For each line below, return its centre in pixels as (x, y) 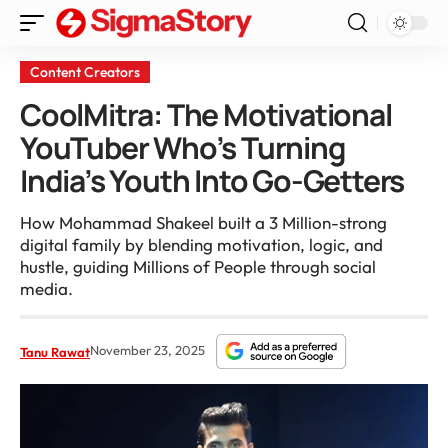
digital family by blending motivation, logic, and (201, 245)
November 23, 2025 (149, 349)
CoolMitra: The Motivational (206, 115)
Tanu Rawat (55, 351)
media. (46, 289)
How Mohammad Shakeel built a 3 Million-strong (203, 223)
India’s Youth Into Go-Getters (212, 181)
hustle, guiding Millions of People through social (198, 267)
